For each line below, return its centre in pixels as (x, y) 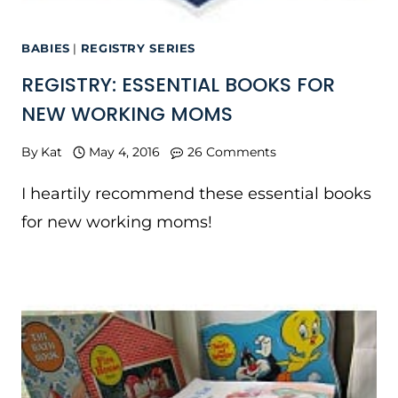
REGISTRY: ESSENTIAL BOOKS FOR (178, 84)
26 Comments (231, 151)
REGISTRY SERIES (138, 48)
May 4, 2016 (125, 151)
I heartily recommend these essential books (196, 193)
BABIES (46, 48)
